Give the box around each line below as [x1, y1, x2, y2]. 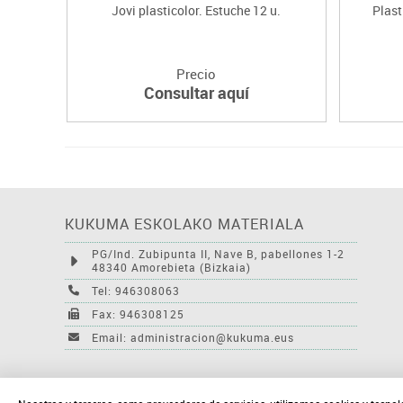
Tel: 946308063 [92, 282, 180, 298]
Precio [176, 64, 217, 83]
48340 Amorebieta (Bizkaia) [92, 259, 251, 274]
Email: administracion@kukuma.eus [92, 329, 294, 345]
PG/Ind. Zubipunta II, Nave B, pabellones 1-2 [92, 246, 345, 261]
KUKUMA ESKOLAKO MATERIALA [65, 213, 304, 234]
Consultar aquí [143, 81, 249, 103]
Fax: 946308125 [92, 306, 184, 321]
